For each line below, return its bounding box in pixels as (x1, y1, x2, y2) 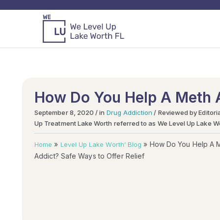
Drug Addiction (106, 109, 153, 117)
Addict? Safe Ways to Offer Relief (34, 152, 145, 161)
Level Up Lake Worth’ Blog (60, 140, 142, 149)
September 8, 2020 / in (34, 109, 107, 117)
